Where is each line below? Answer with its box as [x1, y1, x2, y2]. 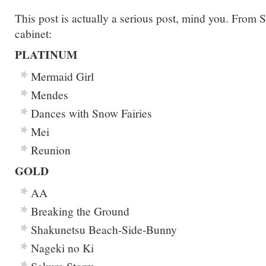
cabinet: [15, 26, 52, 41]
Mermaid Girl [31, 68, 94, 84]
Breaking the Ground [31, 203, 129, 218]
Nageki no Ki [31, 240, 94, 255]
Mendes [31, 87, 68, 102]
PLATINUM [15, 46, 77, 63]
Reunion [31, 142, 71, 157]
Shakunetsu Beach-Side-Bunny [31, 221, 177, 237]
